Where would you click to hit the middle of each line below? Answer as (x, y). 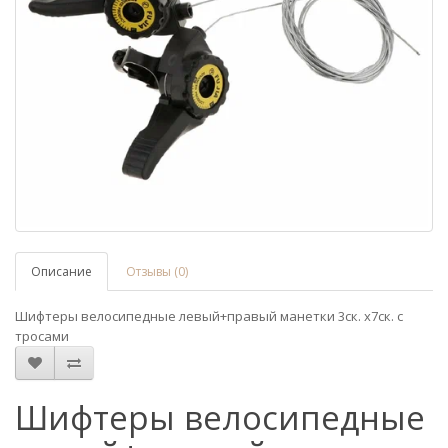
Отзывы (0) (157, 272)
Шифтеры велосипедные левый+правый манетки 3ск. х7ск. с (209, 316)
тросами (42, 336)
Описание (61, 272)
